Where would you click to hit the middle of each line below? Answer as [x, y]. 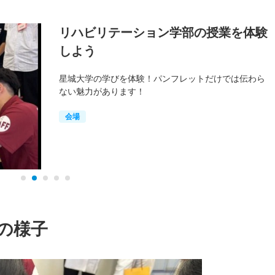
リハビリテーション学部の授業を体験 [163, 32]
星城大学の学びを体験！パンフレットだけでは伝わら [162, 78]
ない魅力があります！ [102, 91]
